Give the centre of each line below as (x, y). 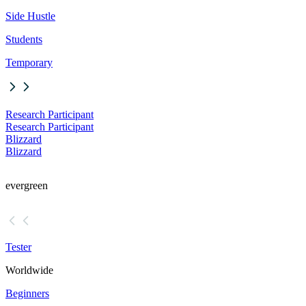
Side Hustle (30, 16)
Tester (18, 247)
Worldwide (29, 270)
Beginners (27, 294)
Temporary (29, 63)
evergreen (27, 186)
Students (24, 40)
